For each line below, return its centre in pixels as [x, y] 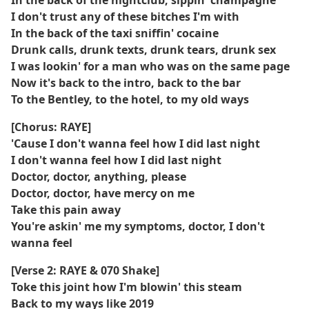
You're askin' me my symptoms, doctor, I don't [138, 226]
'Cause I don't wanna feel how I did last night [136, 143]
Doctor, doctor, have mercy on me [103, 193]
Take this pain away [66, 210]
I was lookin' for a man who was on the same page [150, 66]
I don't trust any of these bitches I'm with [125, 17]
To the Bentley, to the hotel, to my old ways [130, 99]
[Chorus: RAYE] [51, 127]
